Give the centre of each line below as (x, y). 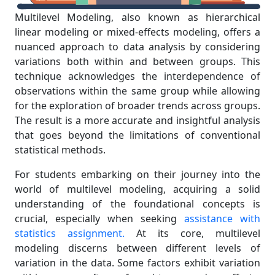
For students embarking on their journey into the (137, 175)
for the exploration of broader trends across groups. (137, 106)
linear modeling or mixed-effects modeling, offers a (137, 32)
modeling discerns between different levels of (137, 248)
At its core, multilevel (192, 234)
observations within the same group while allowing (137, 91)
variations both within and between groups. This (137, 62)
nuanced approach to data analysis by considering (137, 47)
